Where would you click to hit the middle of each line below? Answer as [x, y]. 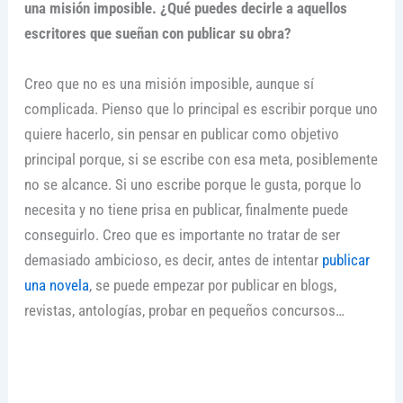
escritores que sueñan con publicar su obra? [157, 34]
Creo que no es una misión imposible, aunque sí [169, 83]
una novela [56, 285]
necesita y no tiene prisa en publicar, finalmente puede [186, 209]
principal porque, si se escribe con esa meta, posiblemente [201, 159]
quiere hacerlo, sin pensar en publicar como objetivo [181, 134]
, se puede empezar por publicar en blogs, [212, 285]
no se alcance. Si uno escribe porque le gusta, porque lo [193, 184]
